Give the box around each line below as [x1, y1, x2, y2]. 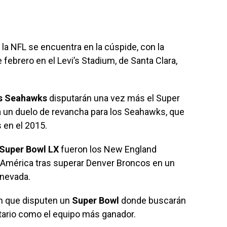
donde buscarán [119, 195, 186, 206]
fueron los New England [59, 143, 157, 155]
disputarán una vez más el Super [47, 92, 180, 103]
